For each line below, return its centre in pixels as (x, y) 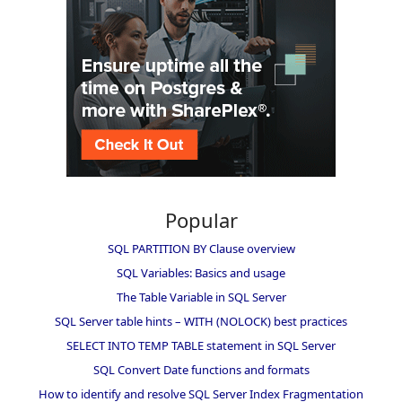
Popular (201, 219)
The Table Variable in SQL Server (201, 297)
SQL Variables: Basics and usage (201, 272)
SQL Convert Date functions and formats (201, 369)
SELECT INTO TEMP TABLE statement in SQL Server (201, 345)
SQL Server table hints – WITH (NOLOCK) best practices (201, 321)
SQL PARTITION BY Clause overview (201, 248)
